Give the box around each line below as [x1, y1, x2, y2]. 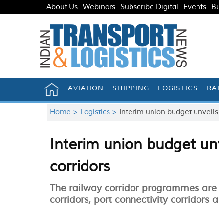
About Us [46, 2, 78, 12]
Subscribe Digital [120, 2, 178, 12]
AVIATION [68, 84, 104, 92]
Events [183, 2, 206, 12]
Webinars [83, 2, 115, 12]
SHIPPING [112, 84, 150, 92]
